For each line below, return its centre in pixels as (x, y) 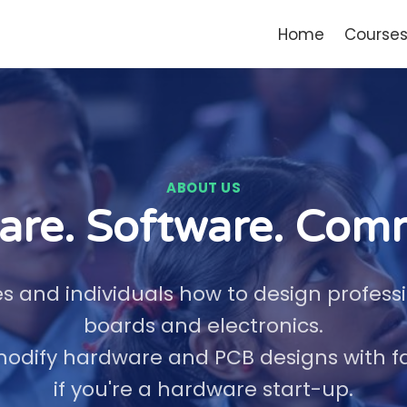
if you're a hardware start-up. (203, 389)
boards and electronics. (203, 326)
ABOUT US (203, 188)
